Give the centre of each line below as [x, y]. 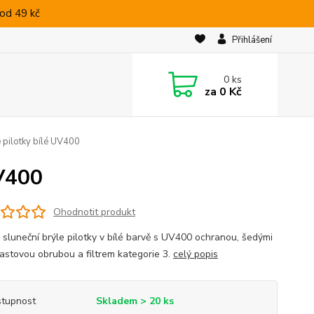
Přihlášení [252, 40]
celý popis [195, 254]
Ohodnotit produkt [94, 212]
